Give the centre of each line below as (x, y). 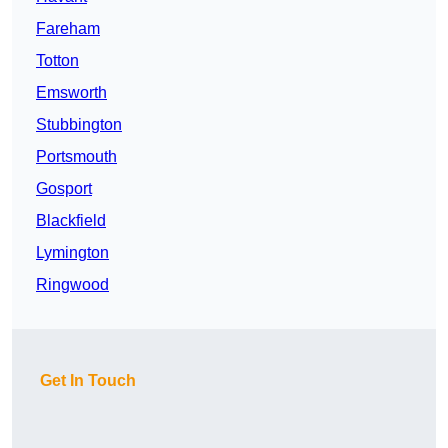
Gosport (64, 189)
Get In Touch (88, 381)
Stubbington (79, 125)
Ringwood (72, 285)
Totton (57, 61)
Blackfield (71, 221)
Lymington (72, 253)
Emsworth (71, 93)
